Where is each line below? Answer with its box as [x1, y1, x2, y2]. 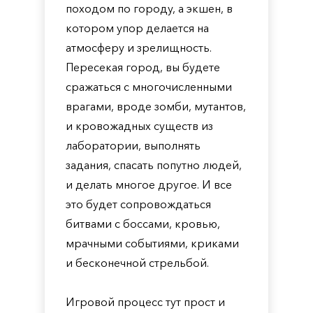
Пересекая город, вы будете [66, 60, 220, 74]
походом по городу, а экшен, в [66, 1, 233, 15]
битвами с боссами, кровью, [66, 217, 220, 231]
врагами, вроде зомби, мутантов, [66, 99, 246, 113]
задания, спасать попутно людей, [66, 158, 242, 172]
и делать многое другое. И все [66, 177, 232, 191]
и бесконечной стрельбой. [66, 256, 209, 270]
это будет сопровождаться [66, 197, 211, 211]
